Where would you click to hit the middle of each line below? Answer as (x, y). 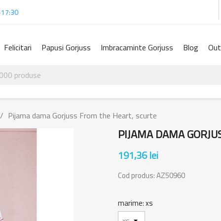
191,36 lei (138, 155)
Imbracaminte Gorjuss (137, 48)
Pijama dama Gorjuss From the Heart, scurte (82, 115)
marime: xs (135, 203)
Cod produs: (137, 175)
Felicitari (18, 48)
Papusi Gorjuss (66, 48)
